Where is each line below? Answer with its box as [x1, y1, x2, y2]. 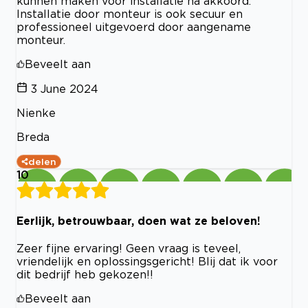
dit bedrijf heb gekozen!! [16, 268, 153, 281]
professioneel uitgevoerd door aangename [16, 20, 251, 33]
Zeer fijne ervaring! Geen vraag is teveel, [16, 242, 241, 255]
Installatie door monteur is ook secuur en [16, 7, 243, 20]
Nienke [16, 106, 56, 119]
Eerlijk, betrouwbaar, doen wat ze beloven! [16, 214, 261, 227]
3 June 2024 [31, 82, 98, 95]
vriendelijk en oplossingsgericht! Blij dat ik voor [16, 255, 278, 268]
